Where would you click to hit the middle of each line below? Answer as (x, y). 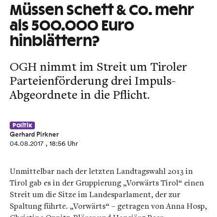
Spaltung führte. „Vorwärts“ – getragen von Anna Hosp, (108, 206)
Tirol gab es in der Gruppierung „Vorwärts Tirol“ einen (107, 183)
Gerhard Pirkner (34, 134)
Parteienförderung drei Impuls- (93, 80)
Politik (23, 125)
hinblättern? (55, 42)
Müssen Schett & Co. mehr (102, 11)
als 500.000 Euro (72, 26)
